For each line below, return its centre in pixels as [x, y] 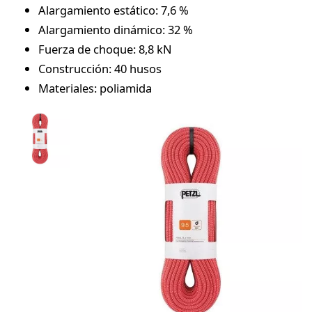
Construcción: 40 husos [100, 68]
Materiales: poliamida [95, 88]
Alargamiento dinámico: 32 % [116, 29]
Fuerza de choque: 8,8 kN [105, 49]
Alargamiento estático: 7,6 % [114, 10]
